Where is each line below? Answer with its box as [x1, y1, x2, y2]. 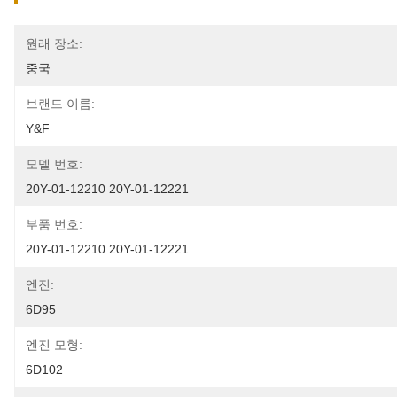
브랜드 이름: [26, 97, 95, 111]
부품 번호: [26, 217, 82, 231]
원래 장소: [26, 36, 82, 51]
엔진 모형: [26, 338, 82, 352]
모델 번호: [26, 157, 82, 171]
